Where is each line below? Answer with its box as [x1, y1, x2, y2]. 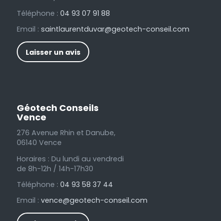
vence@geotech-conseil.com [40, 195, 147, 205]
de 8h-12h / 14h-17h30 [16, 163, 93, 174]
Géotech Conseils [16, 102, 99, 114]
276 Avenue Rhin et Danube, [16, 128, 115, 138]
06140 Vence [16, 138, 62, 148]
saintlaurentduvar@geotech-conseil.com [40, 24, 189, 35]
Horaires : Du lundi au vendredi [16, 153, 124, 164]
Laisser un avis [25, 47, 80, 58]
